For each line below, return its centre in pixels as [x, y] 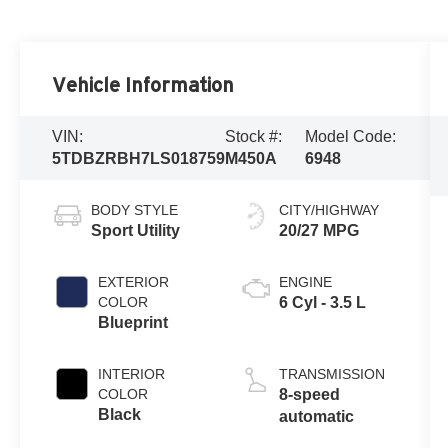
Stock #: [254, 136]
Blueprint [133, 322]
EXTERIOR [134, 281]
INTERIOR [132, 373]
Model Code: [350, 136]
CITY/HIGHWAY [328, 209]
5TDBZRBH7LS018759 [139, 158]
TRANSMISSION [331, 373]
